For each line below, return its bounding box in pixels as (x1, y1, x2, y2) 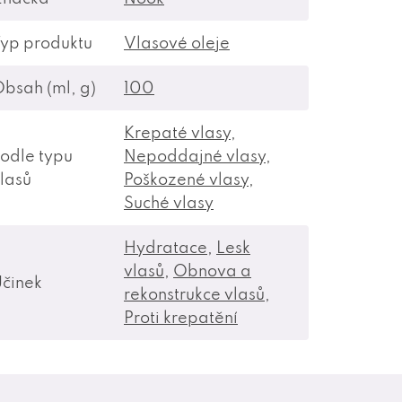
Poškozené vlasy (124, 169, 249, 189)
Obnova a (173, 260, 251, 281)
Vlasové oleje (124, 32, 230, 53)
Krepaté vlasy (124, 122, 231, 143)
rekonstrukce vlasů (124, 284, 265, 304)
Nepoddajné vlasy (124, 145, 266, 166)
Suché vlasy (124, 192, 214, 213)
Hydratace (124, 237, 207, 258)
